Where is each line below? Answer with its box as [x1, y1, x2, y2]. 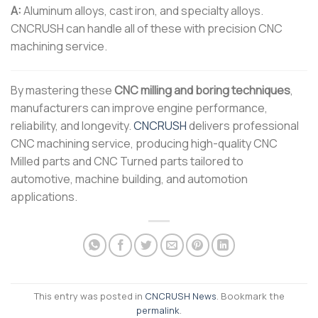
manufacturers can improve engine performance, [11, 99, 268, 116]
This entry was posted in [33, 289, 145, 302]
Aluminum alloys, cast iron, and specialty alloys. [21, 2, 263, 18]
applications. [11, 188, 77, 204]
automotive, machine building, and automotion [11, 170, 248, 187]
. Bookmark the [216, 289, 285, 302]
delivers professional [187, 117, 299, 133]
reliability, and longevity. [11, 117, 133, 133]
